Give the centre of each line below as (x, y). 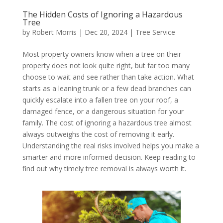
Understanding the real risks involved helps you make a (111, 146)
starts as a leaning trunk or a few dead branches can (107, 89)
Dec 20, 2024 (106, 32)
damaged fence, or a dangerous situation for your (103, 111)
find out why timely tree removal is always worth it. (104, 169)
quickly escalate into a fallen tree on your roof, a (100, 100)
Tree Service (155, 32)
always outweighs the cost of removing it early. (98, 134)
